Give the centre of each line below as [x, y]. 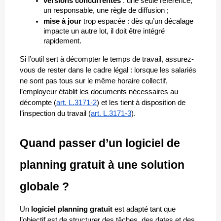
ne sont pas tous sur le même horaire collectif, [94, 81]
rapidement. [62, 41]
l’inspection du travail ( [55, 114]
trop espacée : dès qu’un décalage [137, 21]
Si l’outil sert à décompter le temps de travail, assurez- [107, 59]
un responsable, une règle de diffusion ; [106, 11]
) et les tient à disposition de [141, 103]
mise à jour [62, 21]
